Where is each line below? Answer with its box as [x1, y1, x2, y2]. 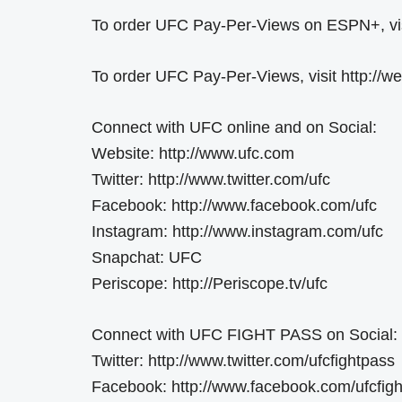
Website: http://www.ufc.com [92, 144, 294, 163]
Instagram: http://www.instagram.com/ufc [92, 223, 383, 241]
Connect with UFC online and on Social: [92, 118, 377, 137]
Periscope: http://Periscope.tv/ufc [92, 275, 328, 293]
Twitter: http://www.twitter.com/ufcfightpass [92, 352, 395, 371]
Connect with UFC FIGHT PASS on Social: [92, 326, 398, 345]
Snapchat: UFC [92, 249, 202, 267]
